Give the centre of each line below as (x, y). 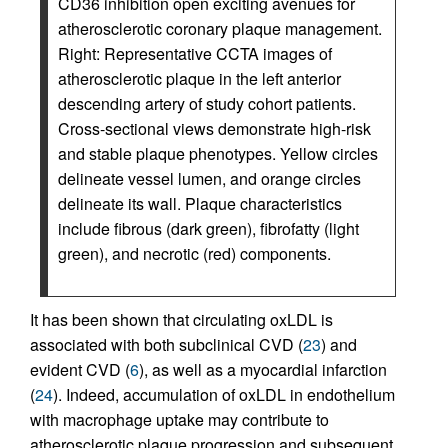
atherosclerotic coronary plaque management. (220, 28)
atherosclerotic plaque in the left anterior (199, 78)
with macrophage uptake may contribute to (179, 419)
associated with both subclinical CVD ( (166, 344)
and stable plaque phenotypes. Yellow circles (218, 153)
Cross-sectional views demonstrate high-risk (214, 128)
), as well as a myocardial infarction (263, 369)
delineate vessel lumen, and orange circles (209, 178)
